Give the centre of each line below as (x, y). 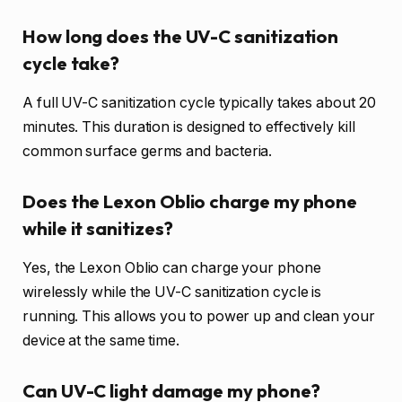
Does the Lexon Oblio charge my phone (190, 201)
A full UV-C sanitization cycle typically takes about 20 (199, 102)
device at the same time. (101, 340)
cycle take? (71, 63)
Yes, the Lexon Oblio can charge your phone (172, 267)
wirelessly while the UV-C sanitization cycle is (172, 292)
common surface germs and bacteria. (148, 151)
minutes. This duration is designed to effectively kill (189, 127)
